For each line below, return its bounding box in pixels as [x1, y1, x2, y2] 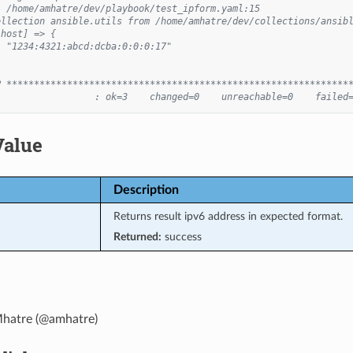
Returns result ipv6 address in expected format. [113, 210, 343, 222]
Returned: [113, 230, 162, 243]
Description [113, 183, 179, 196]
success [161, 230, 202, 243]
